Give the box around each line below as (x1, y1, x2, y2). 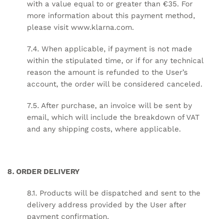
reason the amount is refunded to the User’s (27, 67, 188, 77)
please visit (27, 23, 71, 32)
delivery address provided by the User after (27, 200, 186, 209)
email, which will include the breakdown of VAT (27, 112, 199, 122)
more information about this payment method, (27, 11, 195, 21)
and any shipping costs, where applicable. (27, 124, 181, 133)
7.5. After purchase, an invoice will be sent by (27, 101, 192, 110)
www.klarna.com (71, 23, 132, 32)
